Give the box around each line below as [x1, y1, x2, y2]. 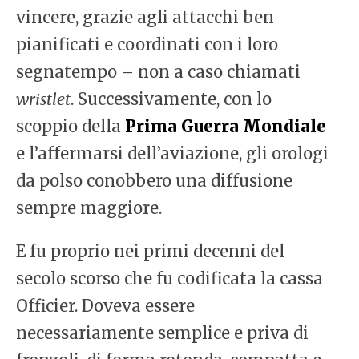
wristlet [16, 89, 71, 110]
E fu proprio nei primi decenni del [16, 241, 284, 262]
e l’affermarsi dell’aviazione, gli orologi [16, 143, 329, 164]
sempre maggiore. [16, 198, 162, 219]
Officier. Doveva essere [16, 296, 195, 317]
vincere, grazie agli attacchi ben [16, 7, 274, 28]
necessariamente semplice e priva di [16, 323, 309, 344]
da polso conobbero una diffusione [16, 171, 292, 192]
